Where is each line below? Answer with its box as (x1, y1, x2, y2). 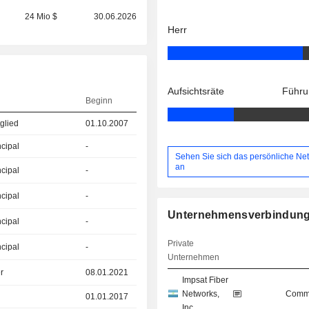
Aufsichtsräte (168, 86, 225, 97)
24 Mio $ (25, 12, 58, 21)
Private (168, 239, 195, 249)
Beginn (86, 96, 113, 106)
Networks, (182, 289, 220, 299)
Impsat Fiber (182, 275, 229, 286)
